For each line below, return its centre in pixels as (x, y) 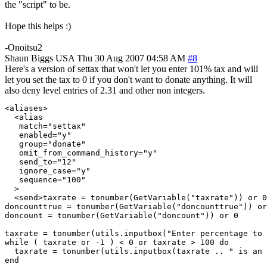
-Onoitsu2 (24, 47)
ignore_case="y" (48, 170)
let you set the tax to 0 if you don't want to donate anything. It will (128, 79)
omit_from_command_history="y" (81, 153)
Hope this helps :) (38, 26)
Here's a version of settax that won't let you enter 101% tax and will (131, 69)
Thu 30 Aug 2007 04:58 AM (131, 58)
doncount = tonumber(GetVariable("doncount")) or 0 (122, 215)
